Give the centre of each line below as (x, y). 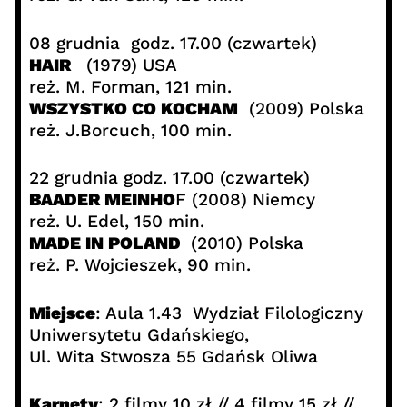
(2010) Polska (244, 243)
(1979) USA (126, 65)
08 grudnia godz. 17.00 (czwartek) (173, 43)
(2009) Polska (301, 108)
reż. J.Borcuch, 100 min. (130, 130)
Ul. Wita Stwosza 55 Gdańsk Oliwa (173, 356)
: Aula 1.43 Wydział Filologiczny (229, 313)
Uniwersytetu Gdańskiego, (139, 334)
